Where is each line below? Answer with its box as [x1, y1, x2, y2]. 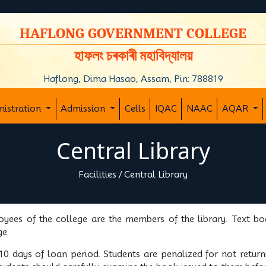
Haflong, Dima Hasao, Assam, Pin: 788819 [43, 74, 223, 84]
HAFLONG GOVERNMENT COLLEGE [20, 24, 246, 42]
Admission [61, 103, 108, 114]
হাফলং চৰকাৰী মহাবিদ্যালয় [74, 47, 192, 64]
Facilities [78, 169, 116, 180]
